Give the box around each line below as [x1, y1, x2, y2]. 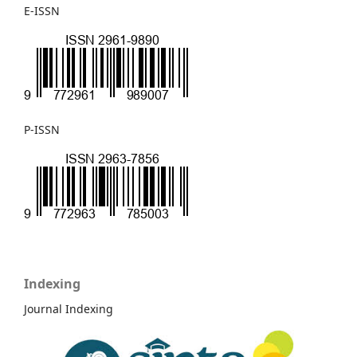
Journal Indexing [24, 300, 113, 316]
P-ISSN [24, 121, 60, 137]
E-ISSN [24, 2, 60, 18]
